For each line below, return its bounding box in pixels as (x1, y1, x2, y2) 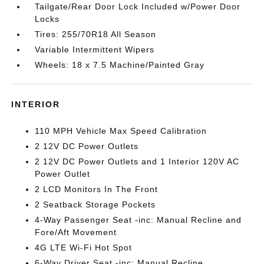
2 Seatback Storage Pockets (35, 200, 156, 209)
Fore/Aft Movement (35, 227, 117, 237)
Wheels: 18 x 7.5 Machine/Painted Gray (35, 60, 205, 70)
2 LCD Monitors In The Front (35, 184, 159, 194)
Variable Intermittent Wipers (35, 45, 155, 54)
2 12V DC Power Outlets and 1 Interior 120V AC (35, 157, 240, 166)
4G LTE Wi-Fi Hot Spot (35, 243, 133, 252)
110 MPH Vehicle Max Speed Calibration (35, 126, 207, 136)
